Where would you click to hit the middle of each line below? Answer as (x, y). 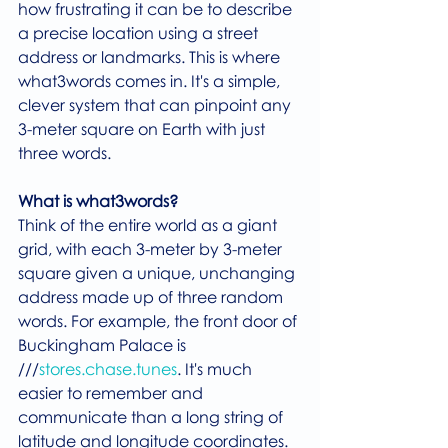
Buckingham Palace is (104, 345)
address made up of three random (152, 297)
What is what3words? (98, 201)
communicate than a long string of (152, 417)
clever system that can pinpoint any (156, 105)
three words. (64, 153)
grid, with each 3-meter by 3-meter (152, 249)
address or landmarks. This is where (151, 57)
